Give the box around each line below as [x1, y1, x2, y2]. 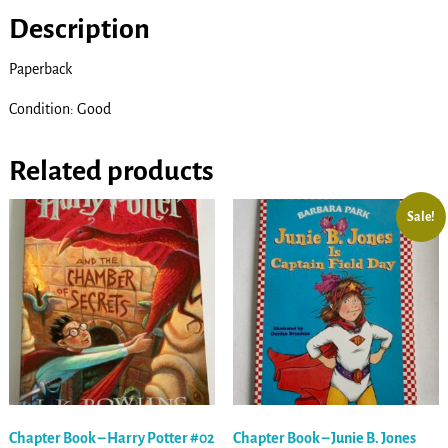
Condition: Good [8, 100, 111, 117]
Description [8, 13, 150, 44]
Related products [8, 155, 214, 186]
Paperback [8, 60, 72, 77]
